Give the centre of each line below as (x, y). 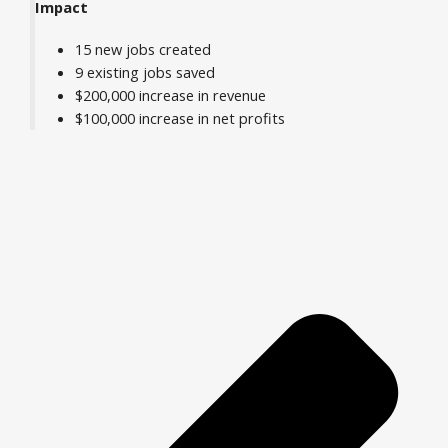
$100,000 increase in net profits (179, 118)
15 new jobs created (142, 49)
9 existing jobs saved (144, 72)
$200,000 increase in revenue (170, 95)
